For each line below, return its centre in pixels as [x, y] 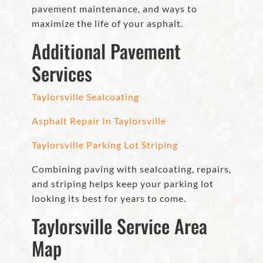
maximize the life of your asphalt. [107, 23]
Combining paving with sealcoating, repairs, [131, 169]
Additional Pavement [106, 51]
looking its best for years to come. [109, 198]
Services [62, 73]
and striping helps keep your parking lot [123, 184]
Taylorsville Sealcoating [85, 97]
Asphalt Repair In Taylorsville [99, 121]
